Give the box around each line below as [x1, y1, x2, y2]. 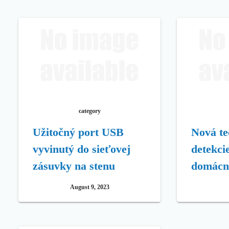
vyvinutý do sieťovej [33, 142, 130, 155]
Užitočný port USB [33, 125, 124, 139]
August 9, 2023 [70, 183, 109, 191]
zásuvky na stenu [33, 159, 115, 172]
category [78, 107, 101, 114]
